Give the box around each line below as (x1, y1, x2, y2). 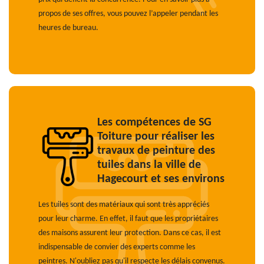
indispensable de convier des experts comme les (38, 243, 195, 252)
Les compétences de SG (97, 117, 212, 128)
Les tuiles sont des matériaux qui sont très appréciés (38, 200, 209, 209)
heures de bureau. (38, 24, 98, 32)
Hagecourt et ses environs (97, 173, 225, 185)
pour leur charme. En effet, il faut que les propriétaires (38, 214, 218, 223)
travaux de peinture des (97, 145, 215, 157)
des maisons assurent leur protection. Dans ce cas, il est (38, 229, 221, 237)
